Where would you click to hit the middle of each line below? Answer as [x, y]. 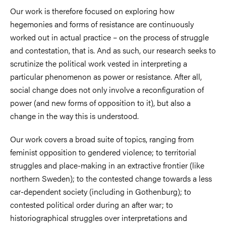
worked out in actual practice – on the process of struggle [109, 37]
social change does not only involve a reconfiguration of [107, 89]
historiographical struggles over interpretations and [99, 217]
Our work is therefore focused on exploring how [92, 11]
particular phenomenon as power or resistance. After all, [106, 76]
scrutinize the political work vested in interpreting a [99, 63]
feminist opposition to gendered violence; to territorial [103, 152]
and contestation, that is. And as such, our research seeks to [113, 50]
